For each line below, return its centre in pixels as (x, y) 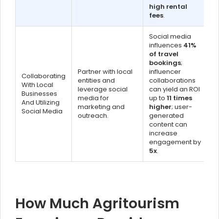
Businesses (39, 94)
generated (166, 116)
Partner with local (105, 72)
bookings (165, 63)
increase (163, 133)
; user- (182, 107)
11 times (179, 98)
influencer (165, 72)
